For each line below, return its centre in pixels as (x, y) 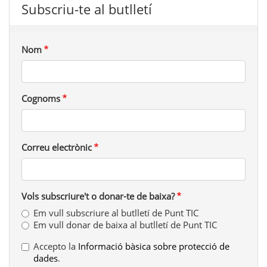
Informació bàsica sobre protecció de (154, 246)
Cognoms (41, 99)
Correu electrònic (57, 148)
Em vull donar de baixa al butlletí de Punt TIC (125, 225)
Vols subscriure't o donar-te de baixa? (98, 196)
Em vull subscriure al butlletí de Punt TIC (116, 213)
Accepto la (56, 246)
